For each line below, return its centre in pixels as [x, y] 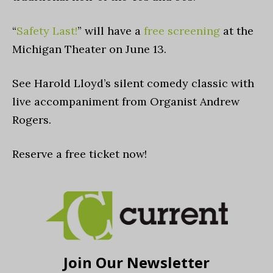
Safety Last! [47, 31]
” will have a [109, 31]
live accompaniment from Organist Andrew [126, 101]
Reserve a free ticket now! [80, 154]
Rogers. [33, 120]
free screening [180, 31]
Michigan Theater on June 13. [91, 49]
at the [237, 31]
